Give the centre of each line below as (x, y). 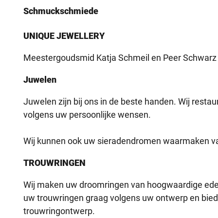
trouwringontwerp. (59, 211)
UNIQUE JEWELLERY (64, 36)
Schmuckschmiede (61, 11)
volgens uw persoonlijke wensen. (87, 114)
